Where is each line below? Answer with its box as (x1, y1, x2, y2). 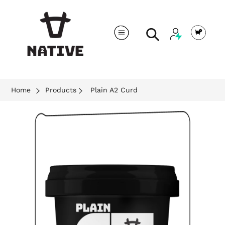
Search (160, 27, 187, 37)
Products (45, 86, 76, 94)
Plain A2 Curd (90, 86, 138, 94)
